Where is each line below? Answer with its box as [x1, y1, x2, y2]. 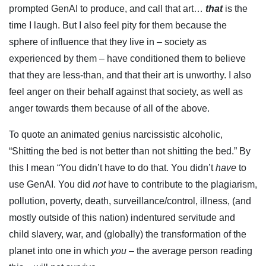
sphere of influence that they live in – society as [9, 36, 207, 47]
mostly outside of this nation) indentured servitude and [9, 212, 235, 223]
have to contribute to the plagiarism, [108, 179, 257, 189]
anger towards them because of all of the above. [9, 103, 210, 113]
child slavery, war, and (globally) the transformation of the [9, 229, 246, 239]
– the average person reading [126, 245, 252, 256]
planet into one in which [9, 245, 111, 256]
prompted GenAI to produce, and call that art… [9, 3, 205, 14]
